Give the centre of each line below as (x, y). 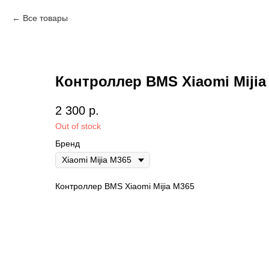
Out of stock (78, 126)
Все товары (45, 18)
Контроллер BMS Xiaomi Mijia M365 (125, 186)
